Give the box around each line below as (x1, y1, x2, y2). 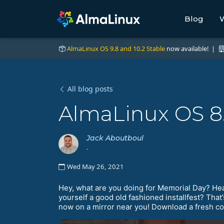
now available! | (165, 44, 218, 53)
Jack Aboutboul (86, 133, 143, 143)
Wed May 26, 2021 (67, 162, 124, 171)
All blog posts (67, 84, 113, 94)
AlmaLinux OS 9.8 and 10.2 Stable (67, 44, 165, 53)
